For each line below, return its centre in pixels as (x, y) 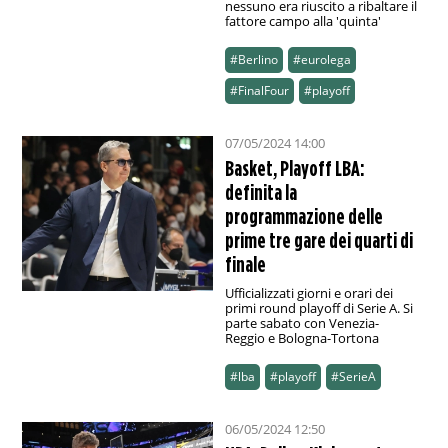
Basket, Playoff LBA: (294, 168)
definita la (260, 192)
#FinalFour (259, 91)
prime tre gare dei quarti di (318, 240)
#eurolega (321, 60)
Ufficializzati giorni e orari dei (308, 293)
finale (245, 264)
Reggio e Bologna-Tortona (301, 338)
